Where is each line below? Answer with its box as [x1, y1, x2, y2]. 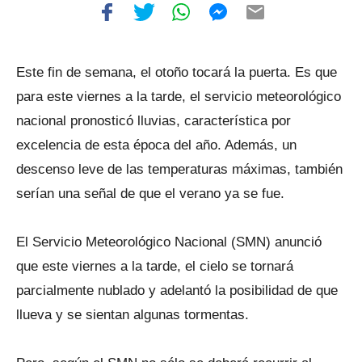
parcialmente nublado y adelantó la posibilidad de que [16, 283, 338, 298]
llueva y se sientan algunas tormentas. [16, 307, 249, 322]
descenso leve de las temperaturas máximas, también [16, 162, 343, 177]
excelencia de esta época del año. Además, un [16, 137, 297, 153]
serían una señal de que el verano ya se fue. [16, 186, 284, 201]
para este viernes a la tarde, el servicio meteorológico [16, 89, 341, 104]
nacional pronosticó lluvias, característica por [16, 113, 291, 128]
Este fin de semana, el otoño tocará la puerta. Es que [16, 65, 337, 80]
